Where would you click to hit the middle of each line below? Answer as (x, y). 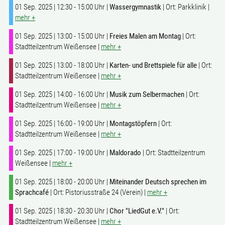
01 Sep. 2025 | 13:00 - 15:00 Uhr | (62, 36)
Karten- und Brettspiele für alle (153, 65)
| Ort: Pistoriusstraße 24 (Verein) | (98, 192)
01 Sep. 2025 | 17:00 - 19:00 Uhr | (62, 153)
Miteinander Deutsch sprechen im (158, 182)
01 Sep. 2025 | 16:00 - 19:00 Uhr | (62, 124)
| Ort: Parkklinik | (185, 7)
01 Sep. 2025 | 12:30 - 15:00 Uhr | (62, 7)
